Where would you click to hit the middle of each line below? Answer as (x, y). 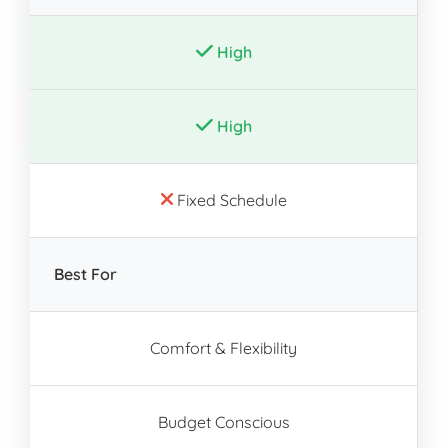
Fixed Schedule (229, 200)
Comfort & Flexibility (223, 348)
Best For (85, 274)
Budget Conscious (223, 422)
